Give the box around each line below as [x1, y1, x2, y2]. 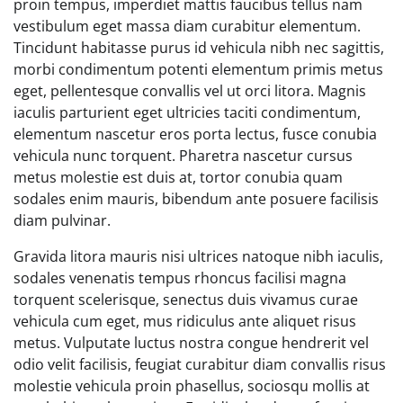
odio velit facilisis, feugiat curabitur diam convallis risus [13, 354, 386, 374]
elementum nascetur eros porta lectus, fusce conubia [13, 123, 377, 144]
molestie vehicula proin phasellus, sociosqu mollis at [13, 375, 370, 396]
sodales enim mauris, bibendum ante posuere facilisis [13, 188, 379, 209]
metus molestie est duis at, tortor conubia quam [13, 166, 343, 187]
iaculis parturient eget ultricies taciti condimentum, [13, 102, 361, 122]
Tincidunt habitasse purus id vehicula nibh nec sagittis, [13, 37, 384, 58]
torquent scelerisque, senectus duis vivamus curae [13, 289, 358, 309]
